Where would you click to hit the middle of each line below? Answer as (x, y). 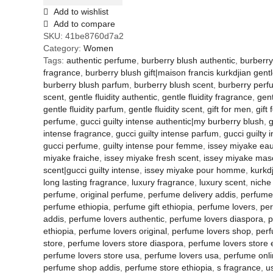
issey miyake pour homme (195, 170)
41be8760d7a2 (94, 36)
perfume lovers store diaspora (126, 243)
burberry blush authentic (188, 60)
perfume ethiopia (76, 206)
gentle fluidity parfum (83, 109)
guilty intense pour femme (153, 145)
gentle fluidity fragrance (207, 97)
